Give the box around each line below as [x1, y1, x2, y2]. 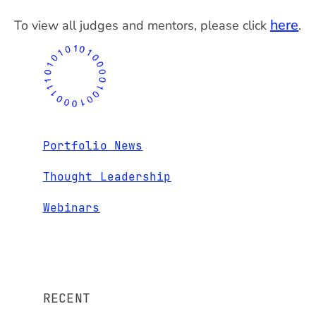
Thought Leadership [42, 169, 171, 184]
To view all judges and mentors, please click [14, 16, 270, 34]
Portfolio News [42, 138, 143, 153]
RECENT [42, 289, 90, 306]
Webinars [42, 200, 100, 215]
